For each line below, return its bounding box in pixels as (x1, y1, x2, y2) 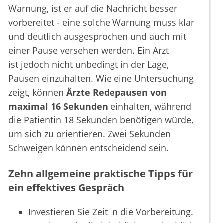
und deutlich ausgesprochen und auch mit (8, 30, 186, 43)
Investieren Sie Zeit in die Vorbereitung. (28, 206, 193, 218)
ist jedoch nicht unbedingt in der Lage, (8, 58, 169, 71)
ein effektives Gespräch (8, 181, 124, 195)
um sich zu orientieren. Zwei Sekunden (8, 128, 171, 140)
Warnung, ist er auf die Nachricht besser (8, 2, 177, 15)
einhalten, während (108, 100, 191, 112)
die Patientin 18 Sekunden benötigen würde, (8, 114, 193, 126)
